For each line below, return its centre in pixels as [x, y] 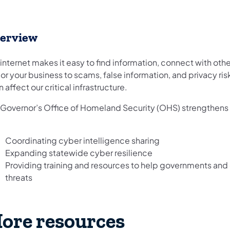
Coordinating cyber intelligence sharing [82, 141]
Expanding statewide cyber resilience [79, 153]
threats [20, 178]
